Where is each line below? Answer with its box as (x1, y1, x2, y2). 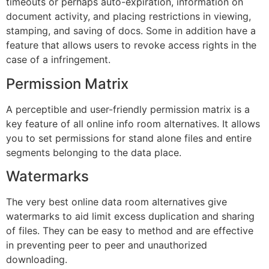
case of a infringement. (6, 53, 110, 66)
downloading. (6, 253, 67, 265)
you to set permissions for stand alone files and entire (6, 131, 252, 144)
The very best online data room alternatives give (6, 195, 227, 208)
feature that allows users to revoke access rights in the (6, 39, 256, 52)
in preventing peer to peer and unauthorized (6, 238, 207, 251)
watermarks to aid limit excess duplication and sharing (6, 210, 255, 222)
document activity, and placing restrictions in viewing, (6, 10, 251, 23)
